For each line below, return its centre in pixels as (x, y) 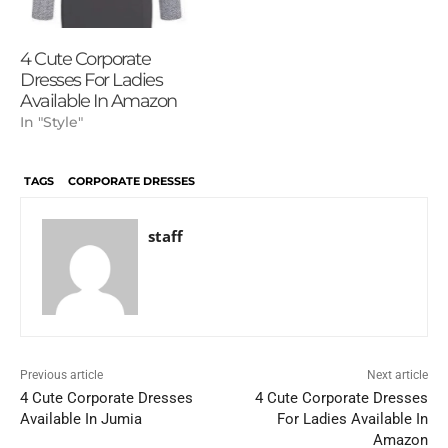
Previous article (61, 374)
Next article (397, 374)
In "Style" (51, 121)
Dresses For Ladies (91, 79)
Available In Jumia (81, 418)
